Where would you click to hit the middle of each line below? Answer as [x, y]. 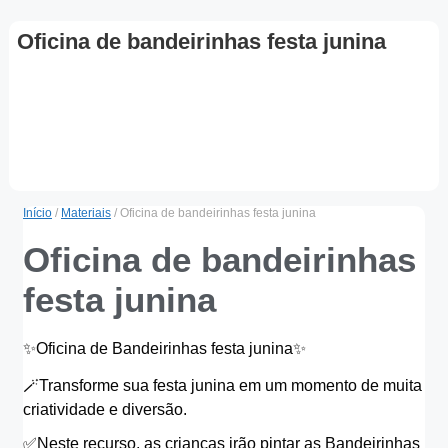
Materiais [86, 212]
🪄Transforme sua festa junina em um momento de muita [222, 385]
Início [37, 212]
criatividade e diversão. [105, 409]
